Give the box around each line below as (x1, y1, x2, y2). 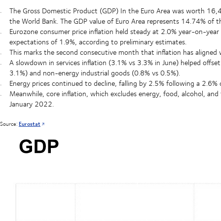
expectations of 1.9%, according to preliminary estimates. (9, 36, 188, 47)
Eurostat (19, 119, 40, 128)
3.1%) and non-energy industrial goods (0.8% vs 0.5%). (9, 67, 180, 78)
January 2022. (9, 98, 54, 109)
